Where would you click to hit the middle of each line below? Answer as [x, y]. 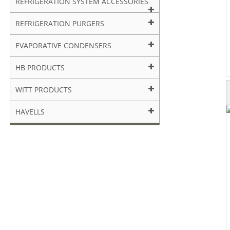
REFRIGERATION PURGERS [60, 23]
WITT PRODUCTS [44, 89]
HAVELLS [30, 111]
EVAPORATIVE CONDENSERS [64, 45]
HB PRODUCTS [40, 67]
